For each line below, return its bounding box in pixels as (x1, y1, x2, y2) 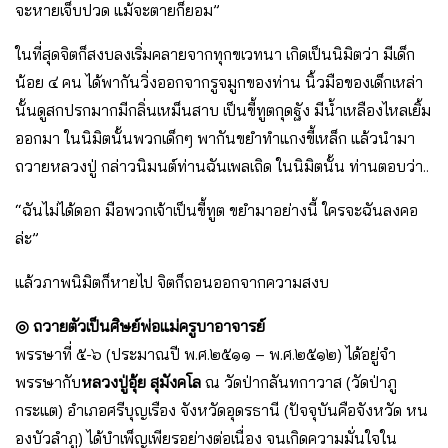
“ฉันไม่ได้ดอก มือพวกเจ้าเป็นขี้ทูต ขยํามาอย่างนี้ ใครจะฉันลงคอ (15, 200, 418, 221)
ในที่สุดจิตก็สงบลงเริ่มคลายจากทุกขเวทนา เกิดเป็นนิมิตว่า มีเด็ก (15, 44, 415, 65)
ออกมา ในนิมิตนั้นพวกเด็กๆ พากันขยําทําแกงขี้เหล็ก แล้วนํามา (15, 128, 415, 149)
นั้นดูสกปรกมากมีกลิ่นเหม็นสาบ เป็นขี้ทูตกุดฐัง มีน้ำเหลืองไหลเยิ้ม (15, 100, 431, 121)
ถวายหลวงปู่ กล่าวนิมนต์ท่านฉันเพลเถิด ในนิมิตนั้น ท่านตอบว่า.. (15, 156, 429, 177)
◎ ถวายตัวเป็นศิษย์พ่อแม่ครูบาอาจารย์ (15, 316, 265, 337)
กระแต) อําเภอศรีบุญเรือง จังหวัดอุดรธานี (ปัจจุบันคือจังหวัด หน (15, 400, 428, 421)
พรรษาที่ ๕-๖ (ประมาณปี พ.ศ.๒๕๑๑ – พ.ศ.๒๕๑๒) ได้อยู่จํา (15, 344, 396, 365)
